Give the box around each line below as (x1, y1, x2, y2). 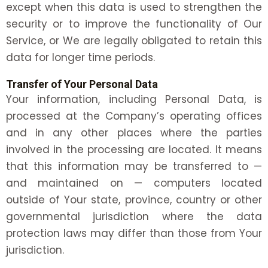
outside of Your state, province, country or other (6, 192, 262, 207)
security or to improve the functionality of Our (6, 16, 262, 31)
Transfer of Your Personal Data (6, 77, 158, 90)
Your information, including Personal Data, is (6, 92, 262, 106)
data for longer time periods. (6, 50, 155, 65)
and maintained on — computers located (6, 175, 262, 190)
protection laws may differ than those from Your (6, 226, 262, 240)
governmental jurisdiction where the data (6, 209, 262, 224)
